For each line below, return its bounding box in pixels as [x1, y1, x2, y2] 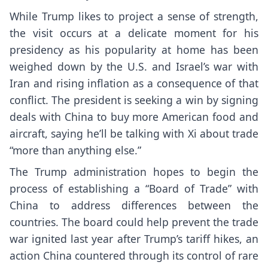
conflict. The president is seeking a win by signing [10, 92, 258, 107]
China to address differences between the [10, 198, 258, 213]
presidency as [10, 42, 85, 57]
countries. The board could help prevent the [10, 215, 232, 230]
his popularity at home [85, 42, 205, 57]
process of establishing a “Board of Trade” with [10, 181, 258, 196]
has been [205, 42, 258, 57]
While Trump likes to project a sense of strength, [10, 8, 258, 23]
